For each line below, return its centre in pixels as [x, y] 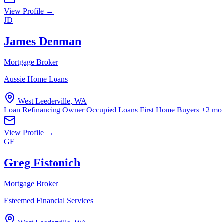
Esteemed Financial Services [49, 200]
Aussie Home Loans [36, 79]
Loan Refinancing [33, 110]
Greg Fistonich [42, 162]
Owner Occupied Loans [101, 110]
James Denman [43, 41]
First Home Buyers [170, 110]
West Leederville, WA [52, 101]
